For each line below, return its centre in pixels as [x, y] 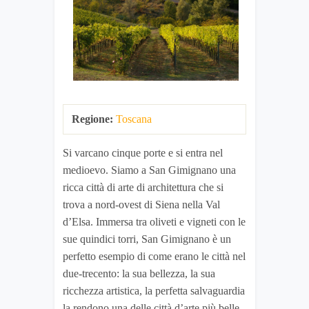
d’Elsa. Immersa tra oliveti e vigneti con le [154, 222]
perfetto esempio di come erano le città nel [154, 257]
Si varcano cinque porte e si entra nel [143, 153]
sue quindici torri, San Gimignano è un [147, 239]
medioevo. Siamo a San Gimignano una [149, 170]
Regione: [92, 119]
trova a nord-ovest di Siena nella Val [141, 205]
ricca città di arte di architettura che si [143, 188]
